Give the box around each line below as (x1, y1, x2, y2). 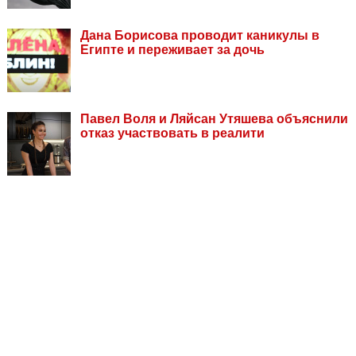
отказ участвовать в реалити (80, 126, 265, 141)
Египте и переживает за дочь (80, 43, 265, 57)
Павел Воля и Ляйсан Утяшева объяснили (80, 112, 348, 126)
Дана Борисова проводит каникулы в (80, 29, 319, 43)
